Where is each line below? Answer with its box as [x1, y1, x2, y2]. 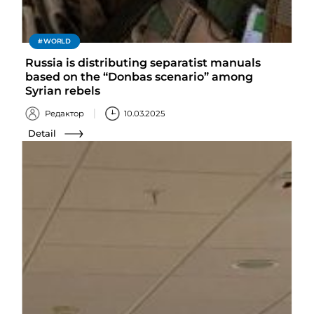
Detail [28, 127, 57, 139]
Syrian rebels [25, 83, 101, 97]
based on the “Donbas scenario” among [25, 69, 254, 83]
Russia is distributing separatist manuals [25, 55, 261, 69]
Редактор [44, 108, 84, 118]
